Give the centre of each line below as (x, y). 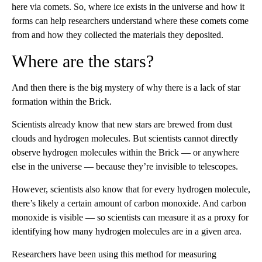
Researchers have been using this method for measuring (114, 254)
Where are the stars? (83, 61)
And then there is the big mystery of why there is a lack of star (126, 87)
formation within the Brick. (62, 101)
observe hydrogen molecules (64, 152)
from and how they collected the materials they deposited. (118, 35)
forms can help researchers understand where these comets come (130, 20)
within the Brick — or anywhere (179, 152)
